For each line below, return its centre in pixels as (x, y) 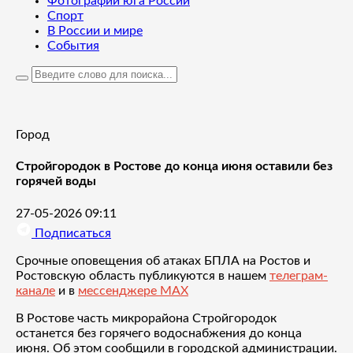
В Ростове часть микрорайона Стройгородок (146, 318)
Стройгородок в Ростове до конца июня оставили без (174, 167)
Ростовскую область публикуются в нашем (143, 275)
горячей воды (56, 182)
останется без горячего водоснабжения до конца (159, 333)
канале (35, 290)
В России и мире (95, 31)
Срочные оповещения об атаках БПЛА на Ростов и (163, 260)
